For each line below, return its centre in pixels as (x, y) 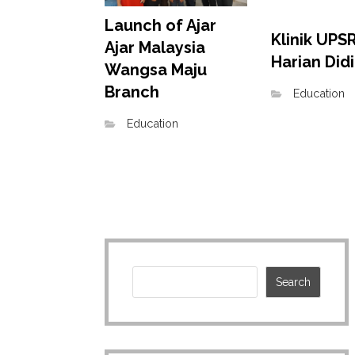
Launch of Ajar (160, 25)
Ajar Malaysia (155, 47)
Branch (132, 92)
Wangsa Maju (156, 69)
